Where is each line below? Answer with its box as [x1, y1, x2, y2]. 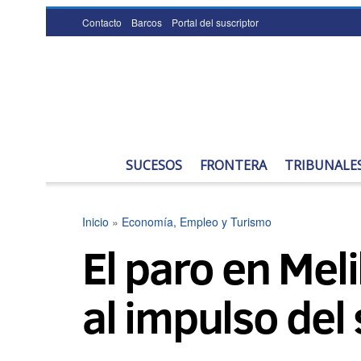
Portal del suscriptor [172, 15, 259, 29]
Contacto [82, 15, 122, 29]
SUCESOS [126, 156, 182, 174]
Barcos [131, 15, 162, 29]
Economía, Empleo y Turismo [122, 214, 272, 230]
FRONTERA [200, 156, 267, 174]
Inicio [82, 214, 109, 230]
